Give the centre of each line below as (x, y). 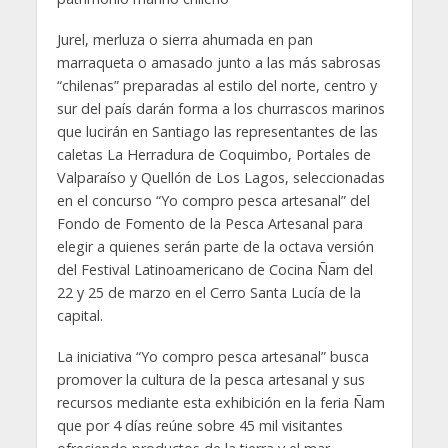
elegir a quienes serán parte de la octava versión (215, 246)
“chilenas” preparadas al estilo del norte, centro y (216, 85)
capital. (79, 315)
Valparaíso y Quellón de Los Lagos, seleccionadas (220, 177)
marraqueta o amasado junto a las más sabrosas (218, 62)
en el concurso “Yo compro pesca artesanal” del (213, 200)
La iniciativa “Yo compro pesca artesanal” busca (212, 356)
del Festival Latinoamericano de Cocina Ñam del (214, 269)
